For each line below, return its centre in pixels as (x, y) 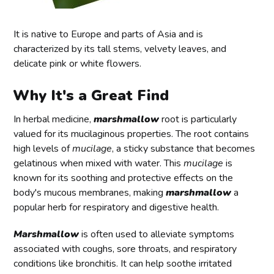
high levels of (43, 149)
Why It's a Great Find (91, 96)
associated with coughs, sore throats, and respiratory (125, 249)
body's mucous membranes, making (90, 193)
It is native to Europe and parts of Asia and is (109, 35)
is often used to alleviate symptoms (157, 235)
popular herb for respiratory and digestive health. (117, 208)
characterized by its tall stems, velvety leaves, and (120, 49)
